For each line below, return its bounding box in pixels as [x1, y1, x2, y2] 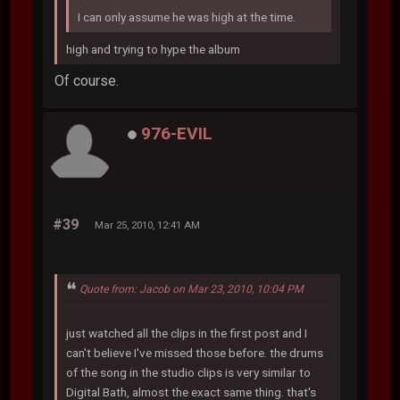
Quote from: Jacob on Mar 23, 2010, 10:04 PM [79, 282, 304, 296]
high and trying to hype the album [66, 41, 241, 56]
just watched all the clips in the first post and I [66, 325, 308, 340]
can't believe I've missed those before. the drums [66, 345, 324, 360]
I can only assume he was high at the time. [78, 9, 296, 24]
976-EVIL [141, 123, 213, 145]
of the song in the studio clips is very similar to [66, 364, 312, 379]
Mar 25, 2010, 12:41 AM [95, 218, 201, 231]
